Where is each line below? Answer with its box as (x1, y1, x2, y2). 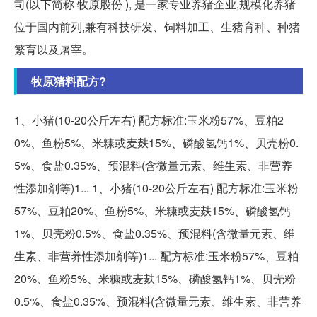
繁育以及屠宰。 (14, 41, 93, 58)
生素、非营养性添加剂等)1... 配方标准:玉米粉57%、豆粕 (14, 248, 299, 265)
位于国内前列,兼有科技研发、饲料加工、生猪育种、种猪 (14, 18, 300, 35)
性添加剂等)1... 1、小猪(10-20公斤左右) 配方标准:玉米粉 (14, 180, 299, 197)
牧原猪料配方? (31, 73, 106, 90)
